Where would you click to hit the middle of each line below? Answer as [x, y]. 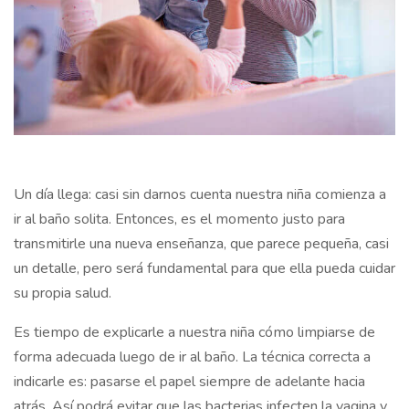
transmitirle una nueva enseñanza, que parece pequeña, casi [201, 244]
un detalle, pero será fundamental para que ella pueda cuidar [204, 269]
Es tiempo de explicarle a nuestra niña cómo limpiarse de [194, 333]
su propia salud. [63, 294]
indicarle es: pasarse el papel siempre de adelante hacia [189, 382]
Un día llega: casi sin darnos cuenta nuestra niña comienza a [200, 195]
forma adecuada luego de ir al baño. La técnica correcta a [192, 357]
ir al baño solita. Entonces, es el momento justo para [179, 220]
